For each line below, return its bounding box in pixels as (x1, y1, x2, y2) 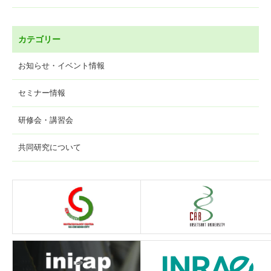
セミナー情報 (18, 88, 65, 97)
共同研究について (18, 143, 81, 152)
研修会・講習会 (18, 116, 73, 125)
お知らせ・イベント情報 (18, 61, 105, 70)
